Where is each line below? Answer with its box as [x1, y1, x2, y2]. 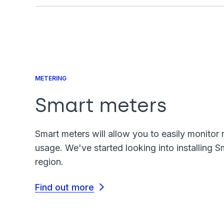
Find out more [35, 181, 94, 192]
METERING [35, 74, 66, 82]
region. [35, 156, 66, 167]
